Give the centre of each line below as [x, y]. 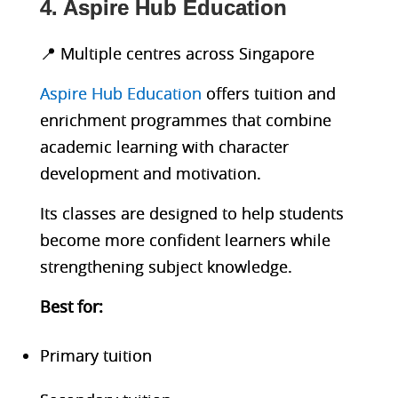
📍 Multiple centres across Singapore [177, 53]
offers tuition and [268, 93]
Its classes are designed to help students [191, 213]
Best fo [66, 306]
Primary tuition [96, 355]
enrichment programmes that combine [185, 119]
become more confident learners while [185, 239]
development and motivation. [150, 173]
